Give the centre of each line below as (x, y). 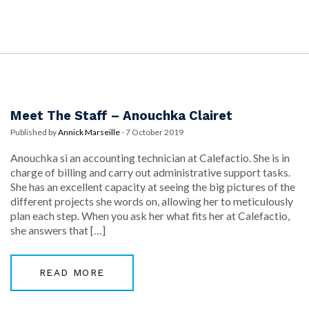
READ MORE (72, 272)
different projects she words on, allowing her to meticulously (152, 201)
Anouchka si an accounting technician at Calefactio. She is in (150, 158)
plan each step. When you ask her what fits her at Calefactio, (150, 216)
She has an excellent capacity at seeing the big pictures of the (153, 187)
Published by (34, 132)
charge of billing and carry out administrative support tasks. (150, 172)
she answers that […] (58, 230)
